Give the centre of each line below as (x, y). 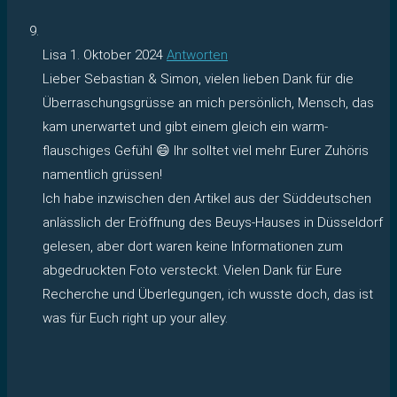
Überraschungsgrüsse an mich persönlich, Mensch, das (208, 102)
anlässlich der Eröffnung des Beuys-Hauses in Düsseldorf (213, 222)
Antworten (197, 54)
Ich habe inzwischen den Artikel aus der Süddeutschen (207, 198)
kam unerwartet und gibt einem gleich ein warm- (185, 126)
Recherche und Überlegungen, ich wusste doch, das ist (208, 294)
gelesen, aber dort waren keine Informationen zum (193, 246)
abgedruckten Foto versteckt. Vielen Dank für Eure (192, 270)
